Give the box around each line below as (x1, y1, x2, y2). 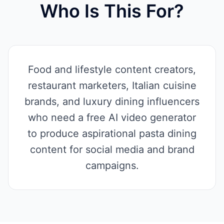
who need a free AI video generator (28, 111, 196, 123)
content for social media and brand (29, 143, 194, 155)
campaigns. (85, 159, 139, 171)
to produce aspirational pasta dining (27, 127, 196, 139)
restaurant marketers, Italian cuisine (27, 79, 196, 91)
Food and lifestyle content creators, (28, 63, 196, 75)
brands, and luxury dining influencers (24, 95, 199, 107)
